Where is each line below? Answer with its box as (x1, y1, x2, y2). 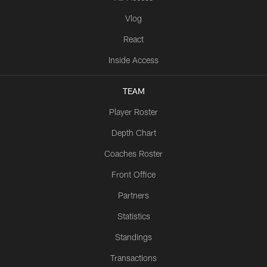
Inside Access (108, 54, 159, 65)
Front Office (111, 169, 156, 179)
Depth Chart (111, 127, 156, 138)
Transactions (110, 252, 157, 263)
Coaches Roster (104, 148, 163, 159)
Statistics (117, 210, 150, 221)
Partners (118, 190, 149, 200)
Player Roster (109, 106, 158, 117)
